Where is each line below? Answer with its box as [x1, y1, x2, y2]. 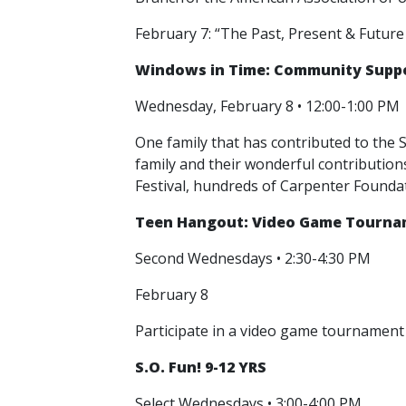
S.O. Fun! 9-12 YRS [135, 357, 266, 377]
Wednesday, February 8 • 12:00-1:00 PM [135, 96, 403, 116]
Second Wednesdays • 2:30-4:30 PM [135, 248, 374, 268]
